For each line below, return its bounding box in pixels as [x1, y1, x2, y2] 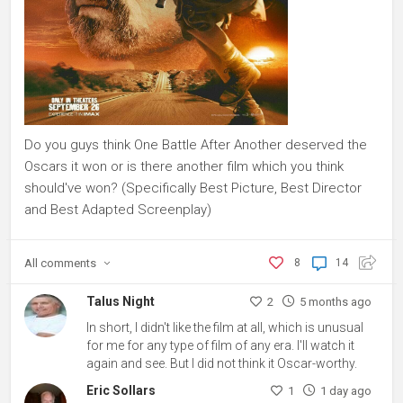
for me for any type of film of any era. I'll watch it [86, 338, 355, 354]
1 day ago [319, 384, 372, 399]
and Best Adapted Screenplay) [24, 201, 211, 219]
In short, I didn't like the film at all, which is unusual [86, 320, 364, 336]
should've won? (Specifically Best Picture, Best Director [24, 180, 362, 197]
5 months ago [299, 295, 372, 309]
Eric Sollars [86, 383, 157, 399]
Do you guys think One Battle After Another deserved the [24, 137, 367, 154]
